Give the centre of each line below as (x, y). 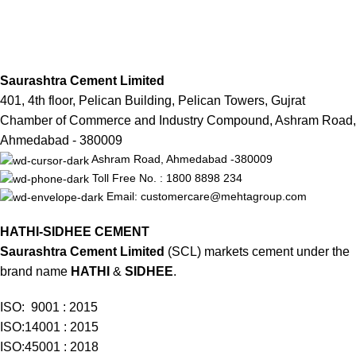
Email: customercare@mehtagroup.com (207, 196)
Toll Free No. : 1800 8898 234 (167, 178)
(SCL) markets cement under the (257, 252)
